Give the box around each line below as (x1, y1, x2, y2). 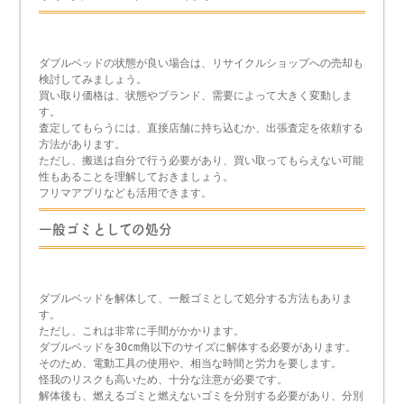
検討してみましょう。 (39, 73, 148, 87)
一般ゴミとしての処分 (39, 223, 173, 237)
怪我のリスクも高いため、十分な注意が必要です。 (39, 373, 289, 387)
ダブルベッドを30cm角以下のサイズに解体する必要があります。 (39, 341, 357, 354)
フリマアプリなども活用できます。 (39, 187, 213, 200)
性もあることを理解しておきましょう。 (39, 170, 234, 184)
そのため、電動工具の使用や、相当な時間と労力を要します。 (39, 357, 343, 371)
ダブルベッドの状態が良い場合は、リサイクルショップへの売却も (39, 57, 364, 70)
